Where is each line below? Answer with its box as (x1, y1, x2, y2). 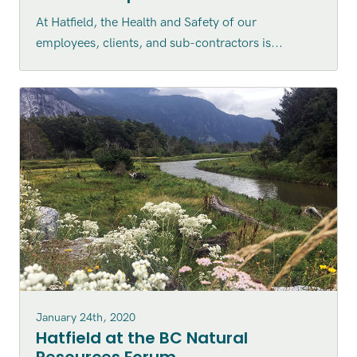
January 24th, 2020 (35, 311, 135, 325)
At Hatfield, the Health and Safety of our (35, 14, 257, 30)
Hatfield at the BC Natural (35, 327, 248, 350)
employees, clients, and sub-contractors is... (35, 35, 283, 51)
